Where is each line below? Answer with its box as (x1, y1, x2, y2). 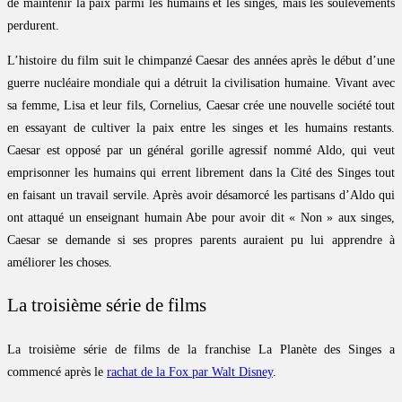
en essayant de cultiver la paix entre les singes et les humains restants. (7, 120, 395, 135)
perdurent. (7, 18, 59, 32)
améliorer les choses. (7, 255, 112, 269)
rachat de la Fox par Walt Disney (107, 364, 273, 379)
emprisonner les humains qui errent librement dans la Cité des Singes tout (7, 165, 395, 179)
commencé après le (7, 364, 107, 379)
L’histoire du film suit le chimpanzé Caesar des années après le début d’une (7, 53, 395, 67)
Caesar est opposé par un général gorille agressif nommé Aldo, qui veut (7, 143, 395, 157)
